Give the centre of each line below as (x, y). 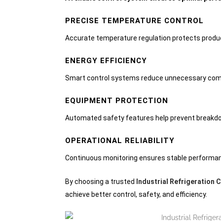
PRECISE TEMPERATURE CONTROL (134, 21)
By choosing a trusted (101, 182)
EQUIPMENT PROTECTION (117, 101)
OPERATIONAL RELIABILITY (120, 141)
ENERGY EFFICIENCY (106, 61)
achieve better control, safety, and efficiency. (136, 194)
